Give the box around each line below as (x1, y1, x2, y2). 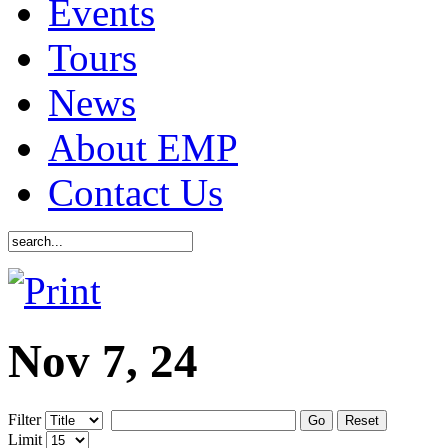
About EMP (48, 125, 238, 169)
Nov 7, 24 (8, 335, 198, 388)
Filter (8, 410, 41, 428)
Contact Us (48, 170, 223, 214)
